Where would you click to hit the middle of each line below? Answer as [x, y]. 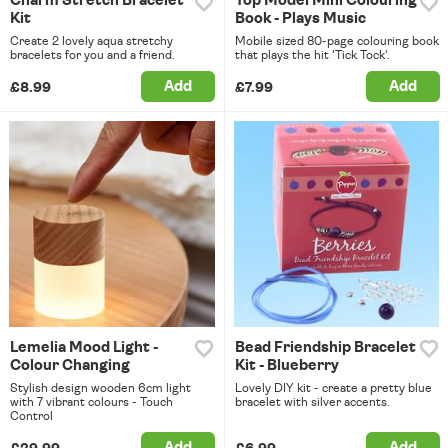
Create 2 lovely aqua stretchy [91, 41]
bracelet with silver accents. [312, 401]
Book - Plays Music [300, 19]
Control [31, 415]
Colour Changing [70, 365]
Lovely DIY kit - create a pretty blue [333, 387]
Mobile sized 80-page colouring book [336, 41]
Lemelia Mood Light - [84, 347]
